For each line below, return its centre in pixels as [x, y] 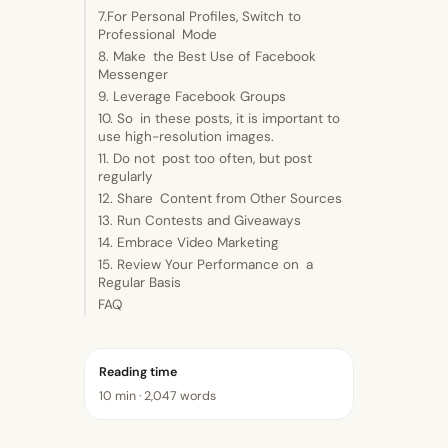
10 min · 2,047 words [157, 395]
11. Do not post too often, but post [205, 158]
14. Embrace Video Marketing [188, 242]
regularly [125, 176]
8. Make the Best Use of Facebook [207, 56]
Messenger [133, 74]
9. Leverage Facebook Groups [192, 96]
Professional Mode [157, 34]
